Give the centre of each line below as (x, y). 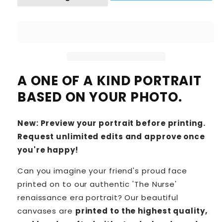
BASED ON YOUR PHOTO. (100, 97)
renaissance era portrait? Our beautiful (98, 197)
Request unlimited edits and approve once (111, 136)
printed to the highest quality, (141, 211)
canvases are (46, 211)
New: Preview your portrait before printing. (111, 123)
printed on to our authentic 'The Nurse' (97, 184)
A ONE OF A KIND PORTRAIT (110, 81)
